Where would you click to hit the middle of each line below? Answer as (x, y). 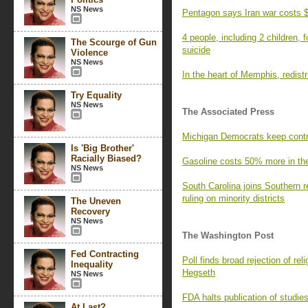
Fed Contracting (105, 254)
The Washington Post (228, 235)
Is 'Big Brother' (102, 148)
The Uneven (96, 201)
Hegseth (199, 273)
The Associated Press (228, 112)
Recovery (90, 211)
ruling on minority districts (233, 198)
